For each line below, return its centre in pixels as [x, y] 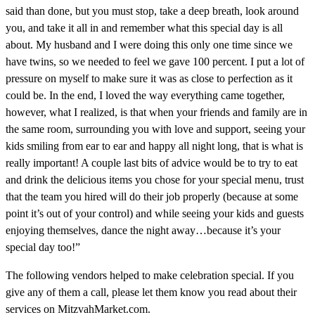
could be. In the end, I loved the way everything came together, [145, 95]
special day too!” [43, 247]
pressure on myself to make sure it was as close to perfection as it [149, 78]
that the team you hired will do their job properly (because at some [152, 196]
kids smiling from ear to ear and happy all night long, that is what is [154, 146]
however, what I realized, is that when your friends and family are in [156, 112]
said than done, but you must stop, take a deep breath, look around [152, 11]
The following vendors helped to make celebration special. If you [150, 275]
